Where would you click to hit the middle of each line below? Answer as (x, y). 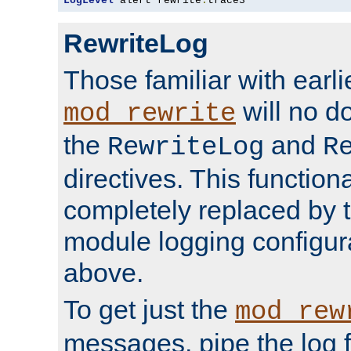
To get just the (149, 309)
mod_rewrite (150, 113)
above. (103, 272)
